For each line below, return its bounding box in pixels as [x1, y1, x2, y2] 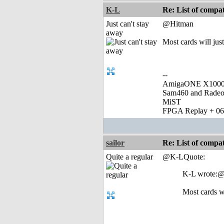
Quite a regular [106, 152, 153, 161]
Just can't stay [106, 19, 149, 28]
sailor [106, 138, 124, 147]
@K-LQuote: [162, 152, 205, 161]
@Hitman [162, 19, 193, 28]
